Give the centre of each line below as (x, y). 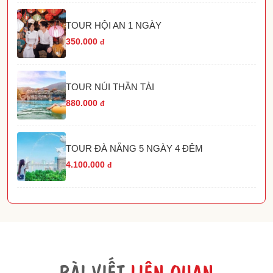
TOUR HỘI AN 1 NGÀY (114, 25)
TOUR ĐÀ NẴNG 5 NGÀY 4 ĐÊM (134, 148)
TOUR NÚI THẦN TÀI (110, 87)
